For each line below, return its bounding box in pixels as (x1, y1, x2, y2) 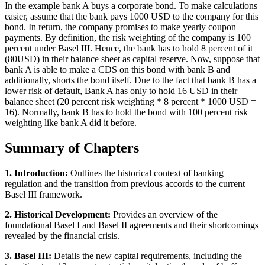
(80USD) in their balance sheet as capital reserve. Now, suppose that (5, 54, 260, 64)
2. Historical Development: (5, 209, 111, 219)
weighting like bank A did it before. (5, 118, 137, 128)
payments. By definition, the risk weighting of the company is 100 (5, 33, 251, 43)
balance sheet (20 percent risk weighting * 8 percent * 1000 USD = (5, 96, 256, 107)
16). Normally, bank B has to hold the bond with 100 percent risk (5, 107, 248, 118)
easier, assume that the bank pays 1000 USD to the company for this (5, 11, 258, 22)
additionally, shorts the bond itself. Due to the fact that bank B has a (5, 75, 256, 86)
